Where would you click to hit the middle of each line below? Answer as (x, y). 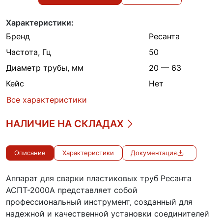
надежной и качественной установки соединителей (108, 214)
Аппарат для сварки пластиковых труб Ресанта (99, 179)
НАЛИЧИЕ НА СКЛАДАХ (65, 124)
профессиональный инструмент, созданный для (99, 202)
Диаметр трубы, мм (45, 68)
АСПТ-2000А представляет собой (72, 190)
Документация (154, 153)
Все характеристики (47, 100)
